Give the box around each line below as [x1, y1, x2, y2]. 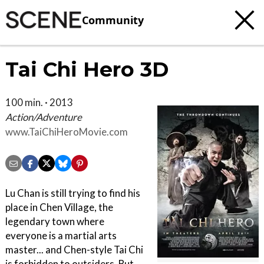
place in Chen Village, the [5, 201, 113, 214]
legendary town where [5, 215, 104, 228]
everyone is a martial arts [5, 229, 117, 242]
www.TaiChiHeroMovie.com [5, 126, 128, 138]
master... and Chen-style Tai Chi [5, 243, 143, 256]
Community [82, 12, 144, 27]
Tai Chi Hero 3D [5, 57, 169, 82]
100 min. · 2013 [5, 96, 73, 108]
